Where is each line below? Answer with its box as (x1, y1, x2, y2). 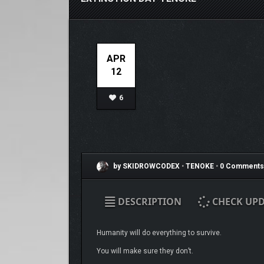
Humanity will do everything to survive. (96, 229, 222, 237)
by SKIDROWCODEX (111, 162, 180, 171)
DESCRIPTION (115, 195, 181, 208)
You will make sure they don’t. (96, 247, 193, 255)
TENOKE (185, 162, 216, 171)
